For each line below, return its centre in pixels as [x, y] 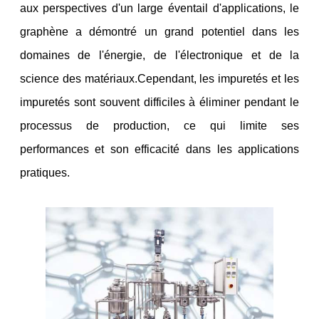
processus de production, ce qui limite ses [159, 125]
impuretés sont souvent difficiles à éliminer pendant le [159, 102]
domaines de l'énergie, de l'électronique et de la [159, 55]
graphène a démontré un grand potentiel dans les [159, 31]
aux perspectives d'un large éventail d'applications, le [159, 8]
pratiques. [45, 172]
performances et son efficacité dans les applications [159, 149]
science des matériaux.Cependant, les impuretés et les [159, 78]
